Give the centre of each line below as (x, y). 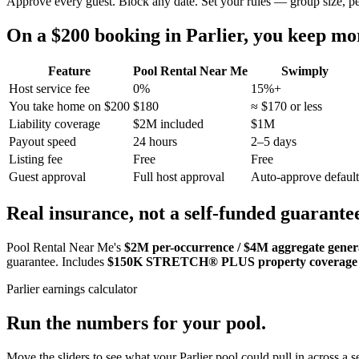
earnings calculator (88, 289)
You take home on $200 (69, 107)
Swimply (305, 71)
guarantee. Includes (57, 262)
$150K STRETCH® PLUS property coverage (232, 262)
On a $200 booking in (96, 35)
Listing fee (36, 159)
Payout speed (42, 142)
